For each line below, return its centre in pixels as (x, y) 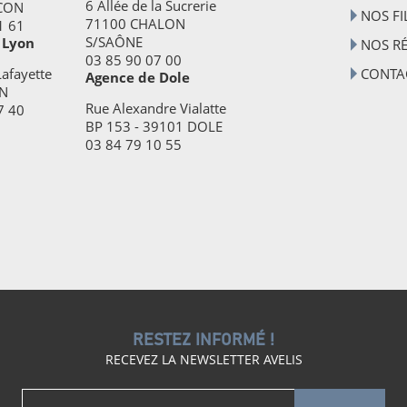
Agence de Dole (137, 78)
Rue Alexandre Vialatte (155, 109)
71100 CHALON (135, 24)
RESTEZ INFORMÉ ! (203, 341)
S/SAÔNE (114, 42)
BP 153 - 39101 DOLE (154, 127)
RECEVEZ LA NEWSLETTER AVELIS (203, 360)
